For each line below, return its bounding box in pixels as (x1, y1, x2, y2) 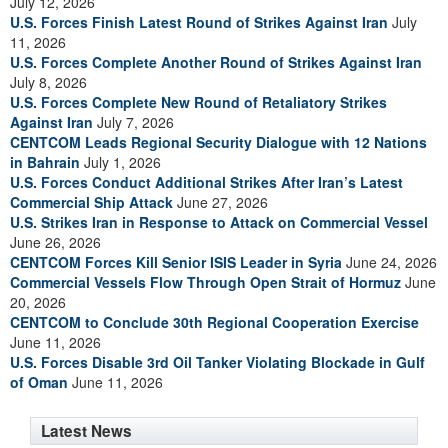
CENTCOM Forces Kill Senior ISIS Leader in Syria (10, 252, 342, 272)
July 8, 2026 (10, 72, 87, 92)
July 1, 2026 (80, 152, 161, 172)
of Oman (10, 372, 68, 392)
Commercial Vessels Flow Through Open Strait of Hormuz (10, 272, 401, 292)
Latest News (41, 420, 132, 442)
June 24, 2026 (342, 252, 437, 272)
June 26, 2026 (10, 232, 101, 252)
